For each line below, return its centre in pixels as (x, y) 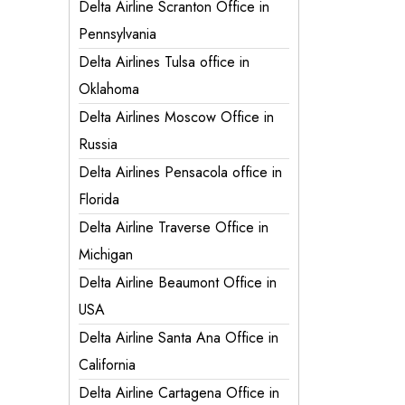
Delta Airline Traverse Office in (174, 227)
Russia (98, 144)
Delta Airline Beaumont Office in (178, 283)
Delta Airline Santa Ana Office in (179, 338)
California (107, 365)
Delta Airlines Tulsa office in (164, 62)
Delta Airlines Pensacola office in (180, 172)
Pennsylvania (118, 34)
